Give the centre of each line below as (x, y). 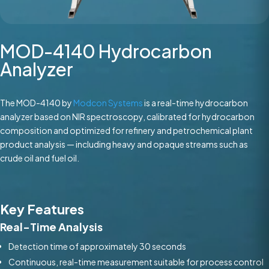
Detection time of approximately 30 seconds (97, 246)
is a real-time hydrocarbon (195, 103)
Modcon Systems (108, 103)
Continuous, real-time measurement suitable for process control (136, 262)
